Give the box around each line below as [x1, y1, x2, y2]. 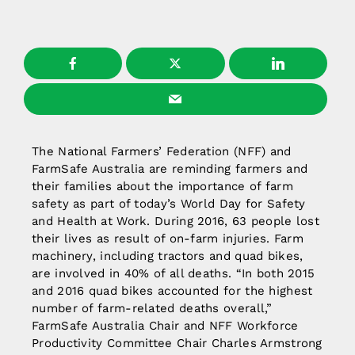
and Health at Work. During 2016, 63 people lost [32, 213, 320, 228]
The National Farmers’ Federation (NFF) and [32, 143, 292, 158]
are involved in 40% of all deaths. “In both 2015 [32, 265, 315, 281]
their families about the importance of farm [32, 178, 293, 193]
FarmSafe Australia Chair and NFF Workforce [32, 318, 299, 333]
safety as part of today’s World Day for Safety [32, 196, 306, 211]
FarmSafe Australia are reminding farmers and [32, 161, 308, 176]
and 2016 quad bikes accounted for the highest [32, 283, 313, 298]
